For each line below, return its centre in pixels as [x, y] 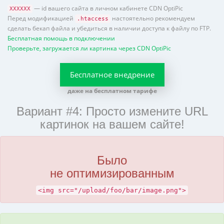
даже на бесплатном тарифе [112, 90]
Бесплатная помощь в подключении [61, 38]
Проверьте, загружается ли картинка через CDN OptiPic [89, 48]
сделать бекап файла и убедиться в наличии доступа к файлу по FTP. [109, 28]
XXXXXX [20, 8]
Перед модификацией [41, 18]
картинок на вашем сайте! [112, 124]
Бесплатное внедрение [112, 74]
